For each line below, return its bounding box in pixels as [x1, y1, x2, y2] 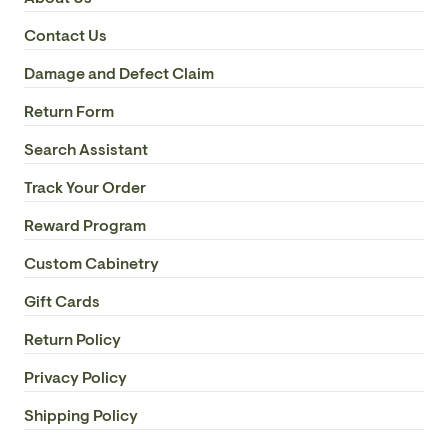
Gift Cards [24, 290, 100, 313]
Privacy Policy [24, 366, 127, 389]
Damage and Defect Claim [24, 62, 214, 85]
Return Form [24, 100, 114, 123]
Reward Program [24, 214, 146, 237]
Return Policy [24, 328, 121, 351]
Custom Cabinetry [24, 252, 159, 275]
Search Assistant [24, 138, 148, 161]
